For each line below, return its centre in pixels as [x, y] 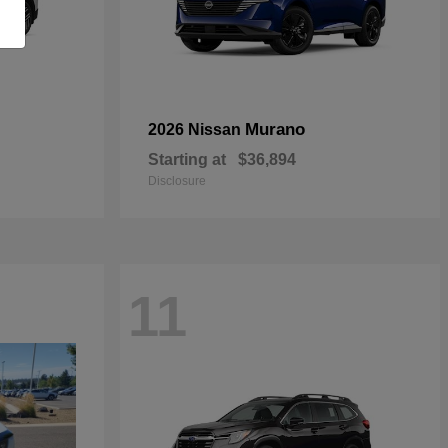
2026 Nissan [196, 129]
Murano [275, 129]
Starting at [187, 159]
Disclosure [177, 181]
